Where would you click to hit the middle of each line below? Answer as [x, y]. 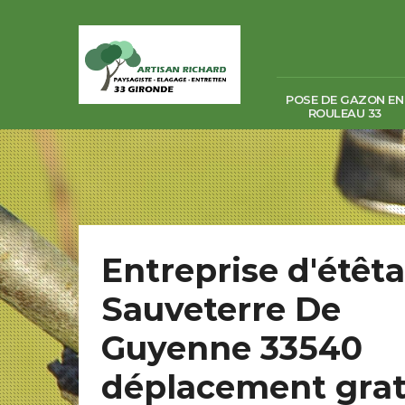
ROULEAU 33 [344, 113]
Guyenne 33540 [232, 348]
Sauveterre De [221, 310]
